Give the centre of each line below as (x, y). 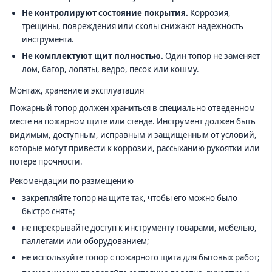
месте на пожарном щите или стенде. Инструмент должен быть (133, 121)
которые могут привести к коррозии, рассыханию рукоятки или (135, 148)
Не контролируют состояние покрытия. (105, 13)
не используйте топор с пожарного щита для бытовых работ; (141, 257)
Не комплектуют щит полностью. (92, 56)
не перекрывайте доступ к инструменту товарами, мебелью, (139, 228)
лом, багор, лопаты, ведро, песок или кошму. (110, 69)
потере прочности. (46, 161)
